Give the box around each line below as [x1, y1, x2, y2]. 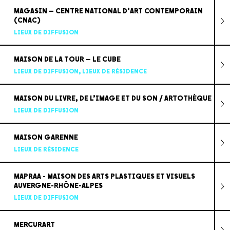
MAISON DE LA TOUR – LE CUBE [13, 54, 121, 64]
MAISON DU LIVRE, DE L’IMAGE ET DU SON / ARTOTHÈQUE [13, 93, 212, 103]
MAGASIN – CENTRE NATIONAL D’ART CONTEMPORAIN [13, 6, 203, 15]
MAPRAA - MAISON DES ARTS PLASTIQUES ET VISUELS [13, 171, 195, 181]
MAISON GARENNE [13, 132, 78, 142]
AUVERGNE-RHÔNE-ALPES [13, 181, 103, 190]
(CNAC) [13, 15, 41, 25]
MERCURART [13, 220, 55, 229]
